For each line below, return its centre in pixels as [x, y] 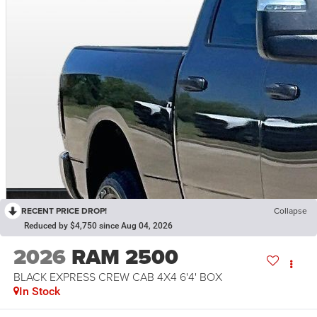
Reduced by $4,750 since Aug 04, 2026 [98, 226]
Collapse [290, 211]
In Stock [39, 291]
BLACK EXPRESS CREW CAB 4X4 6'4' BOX [117, 276]
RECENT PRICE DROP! [64, 211]
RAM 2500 [125, 257]
